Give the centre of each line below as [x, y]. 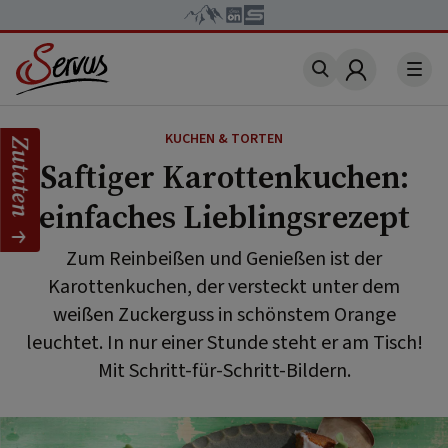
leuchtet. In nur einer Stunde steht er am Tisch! [224, 343]
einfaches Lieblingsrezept [224, 217]
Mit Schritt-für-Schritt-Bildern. [224, 371]
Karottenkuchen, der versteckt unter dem [224, 287]
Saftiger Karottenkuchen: [224, 177]
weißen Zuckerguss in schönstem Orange [224, 315]
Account [387, 81]
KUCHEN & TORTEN [224, 139]
